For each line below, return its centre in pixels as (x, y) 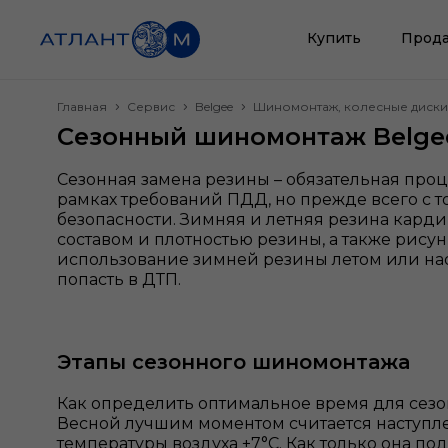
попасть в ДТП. (121, 279)
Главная (82, 106)
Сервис (151, 106)
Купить (333, 37)
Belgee (214, 106)
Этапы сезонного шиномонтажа (233, 362)
